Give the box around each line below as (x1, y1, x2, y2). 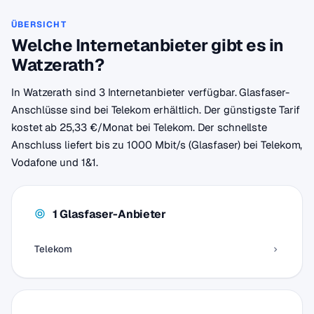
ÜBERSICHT (11, 19, 67, 30)
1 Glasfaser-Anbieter (53, 206, 166, 221)
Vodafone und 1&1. (11, 156, 98, 169)
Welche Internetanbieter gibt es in (11, 34, 284, 56)
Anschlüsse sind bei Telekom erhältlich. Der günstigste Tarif (11, 103, 300, 116)
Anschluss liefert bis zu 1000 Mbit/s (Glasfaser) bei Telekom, (11, 138, 303, 151)
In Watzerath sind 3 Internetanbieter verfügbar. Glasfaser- (11, 86, 289, 99)
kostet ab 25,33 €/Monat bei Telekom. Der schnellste (11, 121, 268, 134)
